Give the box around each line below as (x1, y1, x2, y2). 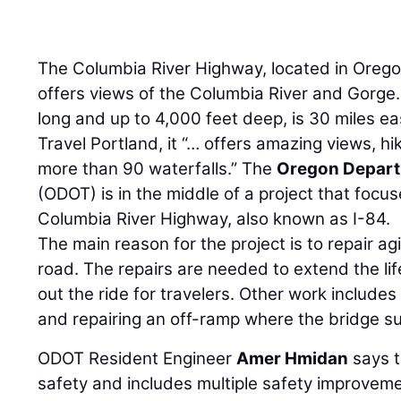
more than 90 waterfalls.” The (38, 158, 277, 180)
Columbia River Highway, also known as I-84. (38, 209, 391, 230)
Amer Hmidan (236, 348, 349, 370)
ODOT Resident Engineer (38, 348, 237, 370)
